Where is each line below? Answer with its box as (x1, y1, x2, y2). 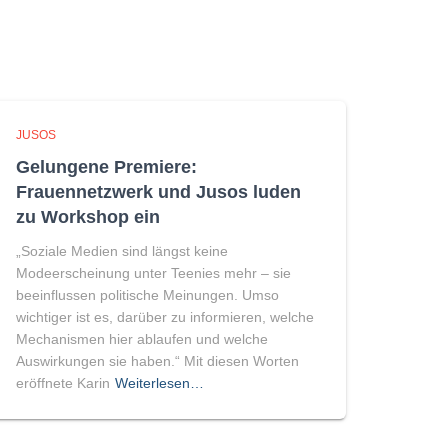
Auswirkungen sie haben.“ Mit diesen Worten (16, 353, 299, 369)
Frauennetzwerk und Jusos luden (16, 182, 301, 202)
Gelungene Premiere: (16, 157, 197, 177)
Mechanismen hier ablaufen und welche (16, 331, 268, 347)
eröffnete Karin (16, 375, 110, 391)
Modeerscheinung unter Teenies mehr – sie (16, 265, 291, 281)
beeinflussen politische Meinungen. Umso (16, 287, 279, 303)
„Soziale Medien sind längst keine (16, 243, 228, 259)
